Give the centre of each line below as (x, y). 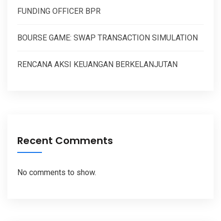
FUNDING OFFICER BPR (59, 11)
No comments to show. (57, 172)
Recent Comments (65, 140)
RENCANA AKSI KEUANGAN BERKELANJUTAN (97, 64)
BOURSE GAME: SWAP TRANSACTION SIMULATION (108, 37)
